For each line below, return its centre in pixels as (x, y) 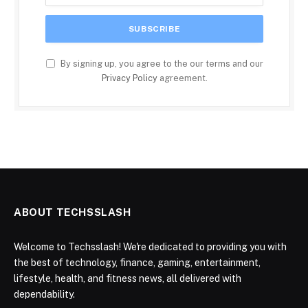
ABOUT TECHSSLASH (73, 212)
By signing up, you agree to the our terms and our (161, 63)
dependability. (44, 294)
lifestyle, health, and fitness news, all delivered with (128, 278)
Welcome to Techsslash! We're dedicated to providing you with (150, 246)
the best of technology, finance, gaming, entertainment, (137, 262)
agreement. (182, 78)
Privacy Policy (129, 78)
